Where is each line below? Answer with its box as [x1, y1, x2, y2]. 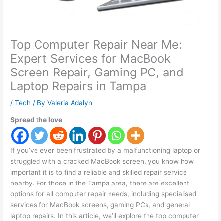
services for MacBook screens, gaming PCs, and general [10, 201, 190, 209]
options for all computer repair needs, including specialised [10, 190, 197, 198]
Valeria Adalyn [47, 99, 93, 107]
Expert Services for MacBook [10, 51, 171, 66]
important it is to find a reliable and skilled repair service [10, 168, 187, 177]
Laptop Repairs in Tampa [10, 79, 147, 94]
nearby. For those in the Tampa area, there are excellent [10, 179, 190, 187]
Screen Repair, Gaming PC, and [10, 65, 184, 80]
